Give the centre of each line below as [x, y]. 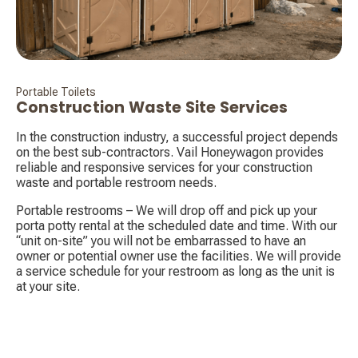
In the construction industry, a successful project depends [177, 137]
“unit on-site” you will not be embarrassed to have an [161, 241]
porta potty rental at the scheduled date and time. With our [177, 226]
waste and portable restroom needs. [116, 183]
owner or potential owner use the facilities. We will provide [179, 257]
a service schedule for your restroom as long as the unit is [175, 272]
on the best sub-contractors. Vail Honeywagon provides [170, 153]
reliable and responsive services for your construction [164, 168]
